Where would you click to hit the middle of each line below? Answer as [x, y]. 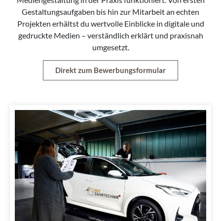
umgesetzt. [110, 47]
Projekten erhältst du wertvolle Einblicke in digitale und [110, 23]
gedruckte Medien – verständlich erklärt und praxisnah [110, 35]
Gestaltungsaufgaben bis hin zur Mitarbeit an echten [110, 11]
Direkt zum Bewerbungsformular [110, 70]
